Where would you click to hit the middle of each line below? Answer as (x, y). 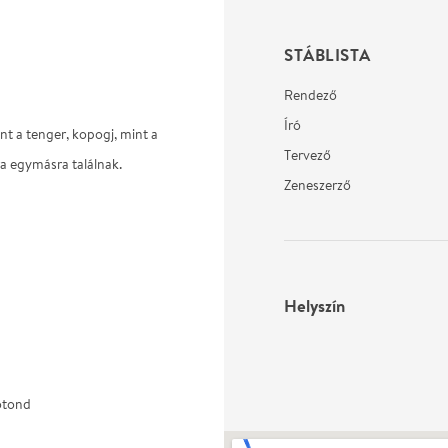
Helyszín (314, 305)
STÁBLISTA (327, 54)
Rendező (310, 95)
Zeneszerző (317, 185)
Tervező (307, 155)
